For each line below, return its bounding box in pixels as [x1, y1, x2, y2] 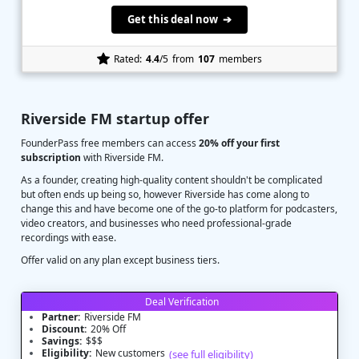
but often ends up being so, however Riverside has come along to [21, 188, 309, 201]
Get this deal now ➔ [127, 11, 232, 26]
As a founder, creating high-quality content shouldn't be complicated [21, 173, 322, 187]
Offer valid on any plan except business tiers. [21, 253, 220, 267]
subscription [21, 151, 81, 164]
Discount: [42, 322, 87, 336]
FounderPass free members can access [21, 136, 199, 150]
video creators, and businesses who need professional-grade [21, 216, 292, 230]
